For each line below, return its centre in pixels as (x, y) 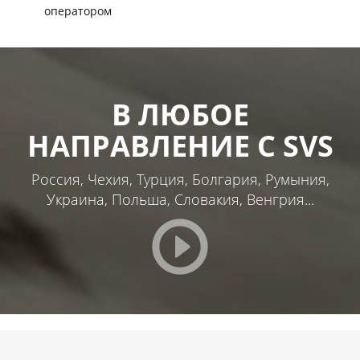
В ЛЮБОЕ (180, 115)
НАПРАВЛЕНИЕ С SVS (180, 146)
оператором (78, 11)
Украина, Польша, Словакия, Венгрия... (180, 200)
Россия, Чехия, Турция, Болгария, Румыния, (180, 180)
